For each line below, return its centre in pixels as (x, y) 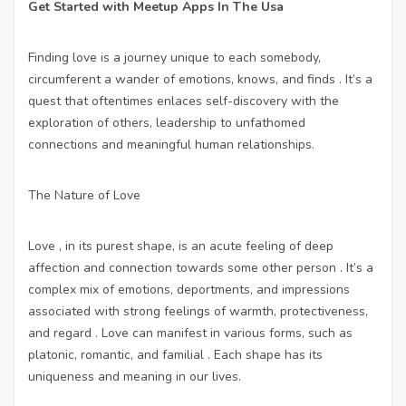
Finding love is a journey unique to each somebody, (174, 57)
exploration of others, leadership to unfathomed (167, 122)
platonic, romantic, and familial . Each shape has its (175, 354)
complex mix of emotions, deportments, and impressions (189, 289)
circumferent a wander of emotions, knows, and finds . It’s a (200, 79)
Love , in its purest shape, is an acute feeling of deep (181, 246)
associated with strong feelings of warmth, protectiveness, (198, 311)
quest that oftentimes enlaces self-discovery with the (184, 101)
